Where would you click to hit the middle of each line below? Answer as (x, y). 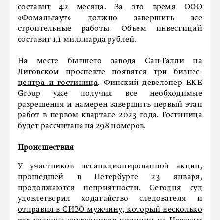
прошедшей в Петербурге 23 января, (110, 177)
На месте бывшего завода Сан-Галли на (110, 61)
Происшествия (46, 148)
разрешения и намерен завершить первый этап (110, 105)
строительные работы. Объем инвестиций (110, 29)
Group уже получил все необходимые (110, 94)
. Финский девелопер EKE (150, 83)
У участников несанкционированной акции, (110, 166)
